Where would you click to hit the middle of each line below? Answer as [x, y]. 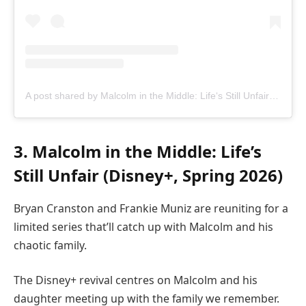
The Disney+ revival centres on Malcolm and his [136, 280]
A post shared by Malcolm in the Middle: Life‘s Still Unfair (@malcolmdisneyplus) [274, 95]
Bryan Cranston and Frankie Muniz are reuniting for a [151, 208]
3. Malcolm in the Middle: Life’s [138, 151]
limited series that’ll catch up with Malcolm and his [143, 226]
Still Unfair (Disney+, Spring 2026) [148, 175]
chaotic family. [50, 245]
